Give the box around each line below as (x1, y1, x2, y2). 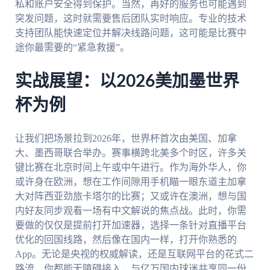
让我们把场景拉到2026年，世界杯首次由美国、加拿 (14, 133, 237, 143)
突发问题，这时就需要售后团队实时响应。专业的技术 (14, 13, 246, 24)
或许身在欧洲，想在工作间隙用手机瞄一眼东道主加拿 (14, 176, 246, 187)
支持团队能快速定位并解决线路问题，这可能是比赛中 (14, 28, 246, 39)
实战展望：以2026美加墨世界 (14, 73, 239, 90)
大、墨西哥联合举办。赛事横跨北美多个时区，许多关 (14, 147, 246, 158)
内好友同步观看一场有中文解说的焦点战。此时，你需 (14, 205, 246, 216)
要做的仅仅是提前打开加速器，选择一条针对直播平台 (14, 219, 246, 230)
